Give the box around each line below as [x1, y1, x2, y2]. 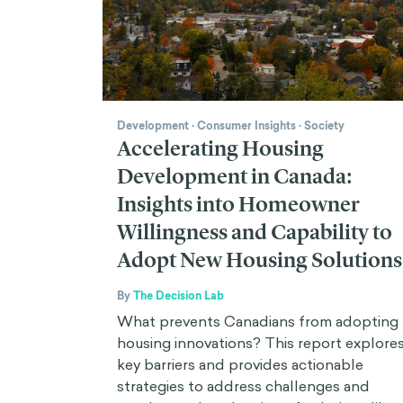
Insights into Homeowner [117, 191, 360, 217]
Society [304, 117, 345, 134]
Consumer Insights [197, 117, 296, 134]
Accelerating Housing [117, 135, 324, 161]
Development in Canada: [117, 163, 352, 189]
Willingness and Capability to [117, 219, 392, 245]
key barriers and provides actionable [117, 354, 363, 374]
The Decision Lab [133, 287, 224, 304]
